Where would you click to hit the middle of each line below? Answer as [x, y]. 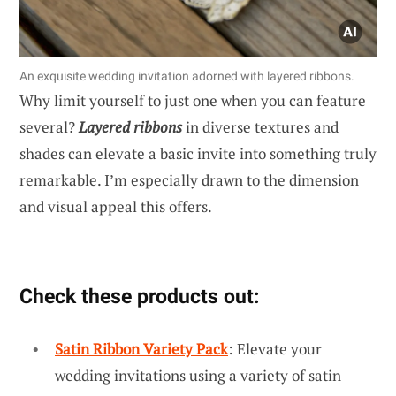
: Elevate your [275, 349]
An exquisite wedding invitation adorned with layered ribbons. [187, 76]
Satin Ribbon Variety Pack [141, 349]
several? [49, 127]
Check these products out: [139, 297]
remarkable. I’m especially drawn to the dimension [189, 180]
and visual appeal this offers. [116, 207]
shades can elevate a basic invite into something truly [198, 154]
